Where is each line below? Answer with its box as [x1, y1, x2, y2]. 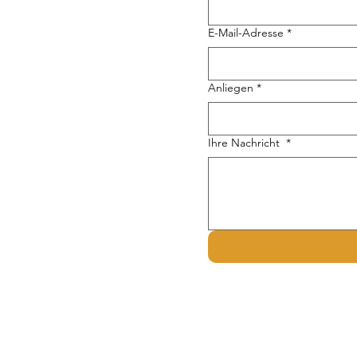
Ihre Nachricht [208, 135, 283, 150]
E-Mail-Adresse [208, 25, 284, 40]
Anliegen [208, 80, 253, 95]
